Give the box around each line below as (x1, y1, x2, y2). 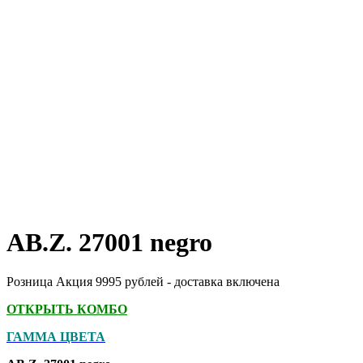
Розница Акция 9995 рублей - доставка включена (6, 275, 280, 289)
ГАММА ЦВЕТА (6, 330, 105, 344)
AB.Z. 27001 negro (6, 227, 212, 257)
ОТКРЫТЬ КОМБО (6, 302, 127, 317)
